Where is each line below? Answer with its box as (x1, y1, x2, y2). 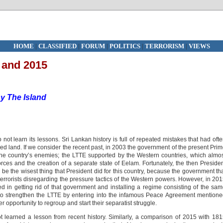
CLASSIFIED (38, 42, 77, 50)
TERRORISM (144, 42, 184, 50)
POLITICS (109, 42, 142, 50)
